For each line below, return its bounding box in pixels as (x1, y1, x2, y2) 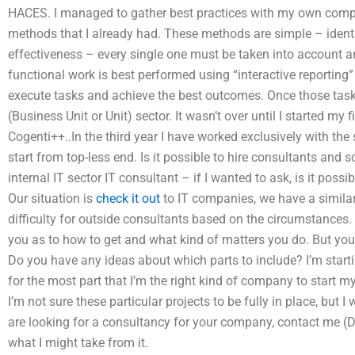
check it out (96, 191, 160, 206)
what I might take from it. (8, 335, 148, 350)
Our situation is (8, 191, 96, 206)
